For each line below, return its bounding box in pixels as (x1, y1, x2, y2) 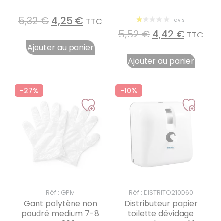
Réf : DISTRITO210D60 (128, 188, 193, 198)
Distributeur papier (124, 198, 198, 210)
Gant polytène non (23, 198, 97, 210)
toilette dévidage (128, 208, 194, 220)
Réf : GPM (45, 188, 75, 198)
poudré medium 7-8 (21, 208, 99, 220)
